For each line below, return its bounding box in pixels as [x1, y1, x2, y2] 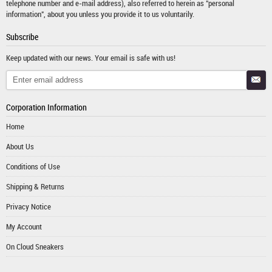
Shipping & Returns [6, 180, 64, 192]
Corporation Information [6, 101, 87, 113]
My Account [6, 220, 42, 232]
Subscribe [6, 30, 38, 42]
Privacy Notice [6, 200, 51, 212]
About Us [6, 140, 34, 152]
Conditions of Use [6, 160, 60, 172]
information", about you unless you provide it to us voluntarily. [6, 8, 194, 19]
